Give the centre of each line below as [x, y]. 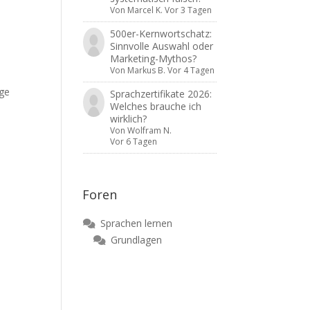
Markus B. [146, 70]
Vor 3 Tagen [188, 10]
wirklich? [128, 119]
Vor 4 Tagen [191, 70]
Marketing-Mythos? [153, 58]
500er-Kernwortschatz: [161, 34]
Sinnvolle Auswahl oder [161, 46]
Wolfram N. [149, 130]
